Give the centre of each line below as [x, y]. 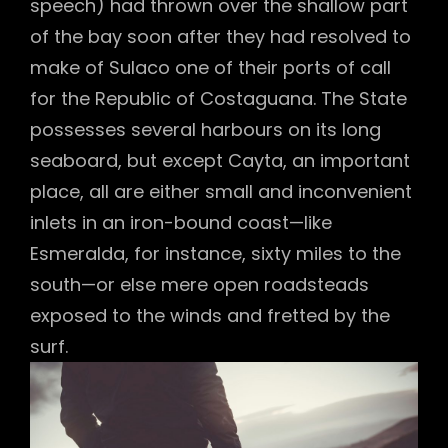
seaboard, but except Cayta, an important [220, 160]
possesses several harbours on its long [205, 129]
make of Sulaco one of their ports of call [210, 67]
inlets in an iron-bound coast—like [181, 222]
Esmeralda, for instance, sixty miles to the [215, 253]
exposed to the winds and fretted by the [210, 315]
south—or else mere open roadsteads [199, 284]
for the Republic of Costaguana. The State [218, 98]
